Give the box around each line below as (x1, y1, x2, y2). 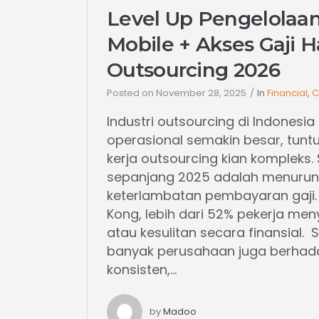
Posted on (107, 86, 154, 100)
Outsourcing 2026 (107, 58, 280, 83)
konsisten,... (107, 261, 177, 279)
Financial (267, 86, 308, 100)
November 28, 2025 (156, 86, 246, 100)
